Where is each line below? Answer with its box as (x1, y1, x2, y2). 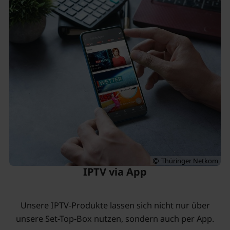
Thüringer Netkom (161, 156, 219, 166)
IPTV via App (83, 165, 147, 179)
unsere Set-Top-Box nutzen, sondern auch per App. (16, 213, 214, 225)
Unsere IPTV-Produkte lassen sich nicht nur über (20, 200, 210, 212)
